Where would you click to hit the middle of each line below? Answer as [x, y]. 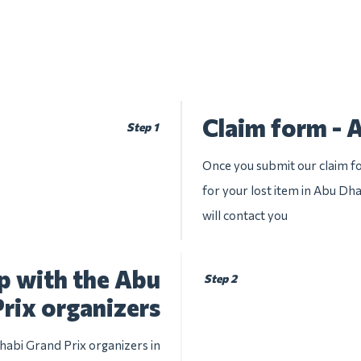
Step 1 [142, 127]
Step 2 [221, 278]
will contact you [245, 215]
